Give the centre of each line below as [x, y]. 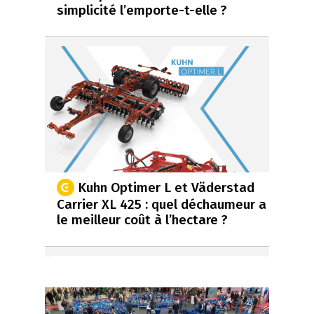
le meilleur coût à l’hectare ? [142, 219]
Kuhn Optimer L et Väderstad [166, 187]
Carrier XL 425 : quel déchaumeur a [162, 204]
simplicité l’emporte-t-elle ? [142, 10]
